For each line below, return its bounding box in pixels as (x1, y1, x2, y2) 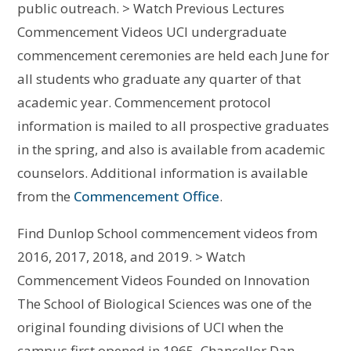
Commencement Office (74, 186, 220, 205)
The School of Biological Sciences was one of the (17, 294, 313, 313)
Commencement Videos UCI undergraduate (17, 22, 288, 41)
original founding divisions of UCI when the (17, 317, 284, 336)
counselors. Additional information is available (17, 163, 309, 182)
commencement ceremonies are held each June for (17, 45, 330, 64)
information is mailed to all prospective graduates (17, 116, 330, 135)
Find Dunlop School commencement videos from (17, 223, 318, 242)
